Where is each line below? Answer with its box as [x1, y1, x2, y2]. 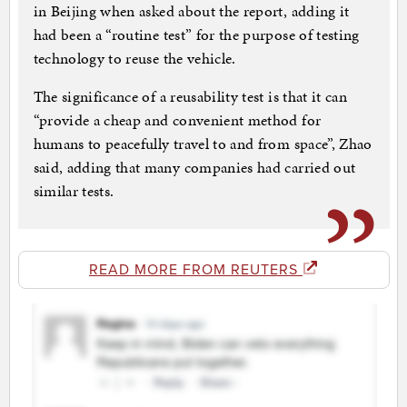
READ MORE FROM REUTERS [89, 261, 303, 280]
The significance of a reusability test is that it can [33, 85, 348, 108]
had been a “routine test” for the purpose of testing [33, 24, 360, 46]
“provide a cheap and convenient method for [33, 109, 322, 132]
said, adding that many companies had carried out [33, 156, 356, 179]
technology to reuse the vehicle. [33, 47, 236, 70]
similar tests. [33, 180, 114, 203]
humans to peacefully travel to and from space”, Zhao [33, 133, 372, 155]
